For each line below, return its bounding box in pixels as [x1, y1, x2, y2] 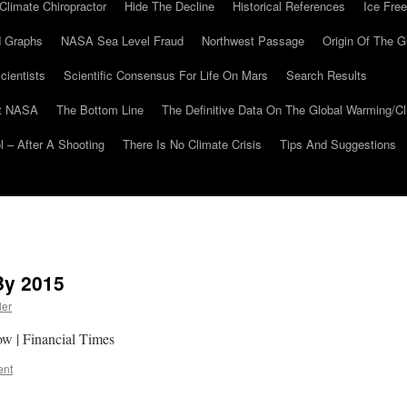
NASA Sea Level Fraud [61, 32, 184, 49]
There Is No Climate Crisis [123, 135, 262, 153]
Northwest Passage [202, 32, 304, 49]
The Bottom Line [56, 101, 144, 118]
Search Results [286, 66, 367, 84]
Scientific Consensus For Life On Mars [64, 66, 268, 84]
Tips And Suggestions [280, 135, 396, 153]
